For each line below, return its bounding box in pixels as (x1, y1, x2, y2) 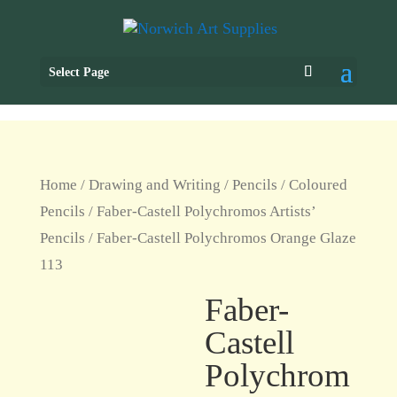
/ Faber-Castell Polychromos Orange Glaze (84, 230, 356, 246)
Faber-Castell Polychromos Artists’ (96, 203, 315, 220)
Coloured (288, 176, 347, 193)
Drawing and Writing (88, 176, 221, 193)
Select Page (48, 66, 109, 80)
